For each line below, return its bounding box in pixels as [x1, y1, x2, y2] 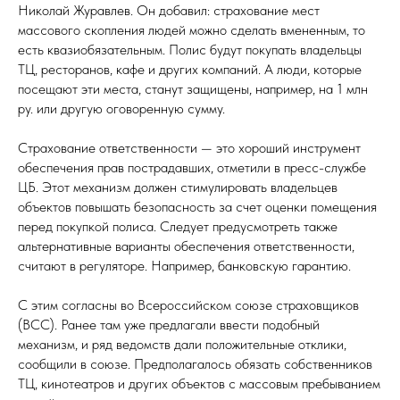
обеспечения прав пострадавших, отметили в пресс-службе [18, 159, 366, 176]
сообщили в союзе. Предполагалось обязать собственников [18, 355, 372, 372]
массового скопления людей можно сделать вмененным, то [18, 21, 365, 38]
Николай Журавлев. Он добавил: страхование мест [18, 2, 320, 19]
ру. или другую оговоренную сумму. [18, 100, 225, 117]
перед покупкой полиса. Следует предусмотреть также [18, 218, 337, 235]
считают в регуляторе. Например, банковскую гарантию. [18, 257, 351, 274]
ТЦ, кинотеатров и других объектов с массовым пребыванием [18, 375, 380, 392]
